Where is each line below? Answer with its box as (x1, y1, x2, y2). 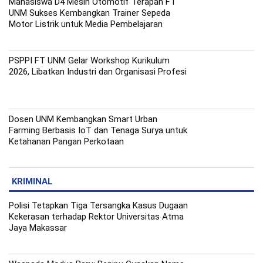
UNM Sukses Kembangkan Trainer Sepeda (9, 7, 170, 18)
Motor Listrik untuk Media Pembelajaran (9, 18, 163, 29)
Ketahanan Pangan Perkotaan (9, 136, 124, 147)
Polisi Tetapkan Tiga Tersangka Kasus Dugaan (9, 200, 188, 211)
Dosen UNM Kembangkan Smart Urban (9, 113, 157, 124)
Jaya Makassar (9, 222, 67, 233)
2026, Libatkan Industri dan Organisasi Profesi (9, 66, 187, 77)
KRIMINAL (12, 176, 53, 187)
